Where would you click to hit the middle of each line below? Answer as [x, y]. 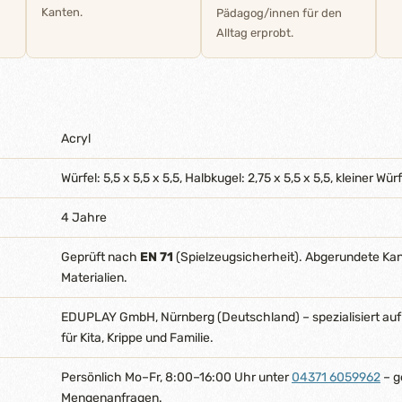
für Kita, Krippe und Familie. [137, 338]
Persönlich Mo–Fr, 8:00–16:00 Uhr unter [176, 377]
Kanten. [62, 12]
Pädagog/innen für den [279, 13]
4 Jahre [84, 218]
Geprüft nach [100, 257]
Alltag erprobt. [255, 33]
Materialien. [94, 278]
